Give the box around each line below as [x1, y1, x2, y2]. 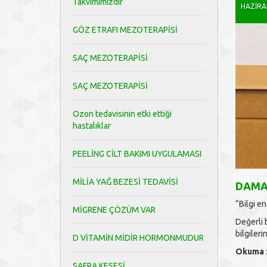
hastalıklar [73, 121, 111, 131]
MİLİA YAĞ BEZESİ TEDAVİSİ [73, 177, 178, 187]
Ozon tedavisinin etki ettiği [73, 109, 172, 119]
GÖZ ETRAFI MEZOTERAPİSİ [73, 25, 178, 35]
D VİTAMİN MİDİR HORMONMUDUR [73, 233, 204, 243]
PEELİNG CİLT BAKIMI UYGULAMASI [73, 149, 201, 159]
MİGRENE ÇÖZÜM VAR [73, 205, 156, 215]
